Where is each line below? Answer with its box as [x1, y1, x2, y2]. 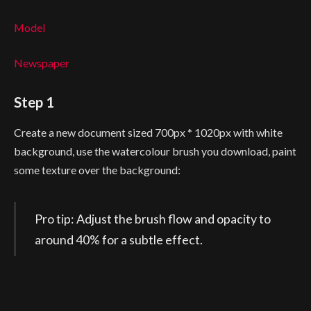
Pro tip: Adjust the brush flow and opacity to [34, 211, 271, 227]
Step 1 [14, 93, 54, 110]
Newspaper [14, 56, 69, 70]
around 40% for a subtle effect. [34, 232, 203, 248]
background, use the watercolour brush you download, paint [14, 144, 296, 158]
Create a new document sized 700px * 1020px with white [14, 126, 283, 140]
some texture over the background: [14, 163, 180, 177]
